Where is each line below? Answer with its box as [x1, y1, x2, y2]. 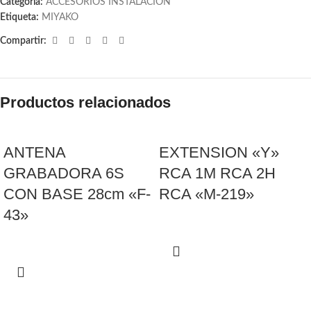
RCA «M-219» [159, 185, 254, 203]
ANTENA [3, 144, 65, 162]
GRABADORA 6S [3, 165, 124, 183]
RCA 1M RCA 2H [159, 165, 276, 183]
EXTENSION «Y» [159, 144, 279, 162]
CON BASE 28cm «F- [3, 185, 151, 203]
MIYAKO [42, 12, 78, 23]
